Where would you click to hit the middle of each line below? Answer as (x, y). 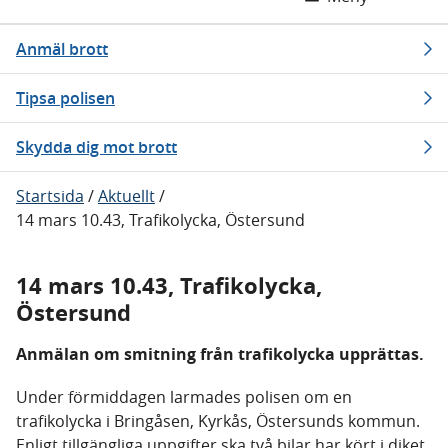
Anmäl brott (62, 49)
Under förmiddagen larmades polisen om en (184, 397)
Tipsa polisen (65, 98)
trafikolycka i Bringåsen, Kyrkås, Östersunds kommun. (218, 421)
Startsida (50, 196)
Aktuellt (126, 196)
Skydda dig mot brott (96, 147)
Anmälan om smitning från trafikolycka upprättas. (220, 354)
